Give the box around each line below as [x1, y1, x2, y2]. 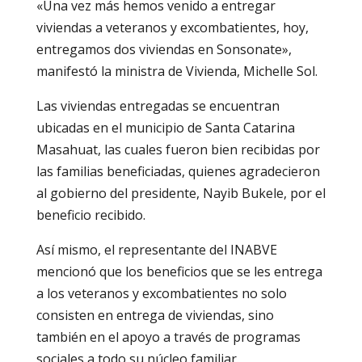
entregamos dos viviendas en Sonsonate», [36, 40, 292, 58]
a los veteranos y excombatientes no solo [36, 284, 287, 302]
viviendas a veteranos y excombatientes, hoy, [36, 18, 309, 36]
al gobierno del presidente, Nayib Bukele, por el [36, 183, 326, 202]
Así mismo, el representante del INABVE [36, 240, 277, 259]
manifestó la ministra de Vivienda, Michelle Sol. [36, 61, 318, 80]
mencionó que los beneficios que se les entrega [36, 262, 322, 280]
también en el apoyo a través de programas [36, 327, 301, 346]
